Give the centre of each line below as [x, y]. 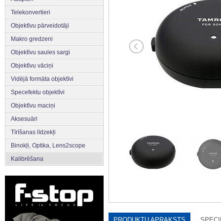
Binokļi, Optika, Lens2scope [48, 145]
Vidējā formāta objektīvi [42, 79]
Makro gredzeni [32, 39]
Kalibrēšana [27, 159]
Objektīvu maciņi [33, 105]
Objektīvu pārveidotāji [40, 25]
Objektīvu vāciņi [32, 65]
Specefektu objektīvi [38, 92]
